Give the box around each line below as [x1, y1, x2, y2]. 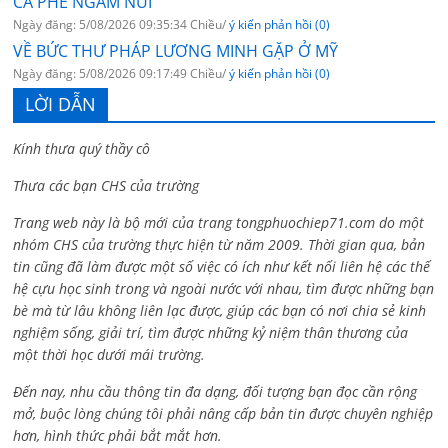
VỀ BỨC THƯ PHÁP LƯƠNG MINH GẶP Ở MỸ [13, 39, 339, 62]
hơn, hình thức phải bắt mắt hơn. [13, 425, 223, 445]
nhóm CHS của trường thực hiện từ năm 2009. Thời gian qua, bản [13, 234, 426, 254]
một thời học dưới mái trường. [13, 344, 206, 364]
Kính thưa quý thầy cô [13, 138, 151, 158]
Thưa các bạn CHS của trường [13, 175, 200, 195]
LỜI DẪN [25, 91, 97, 116]
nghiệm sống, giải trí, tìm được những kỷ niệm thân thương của [13, 322, 409, 342]
